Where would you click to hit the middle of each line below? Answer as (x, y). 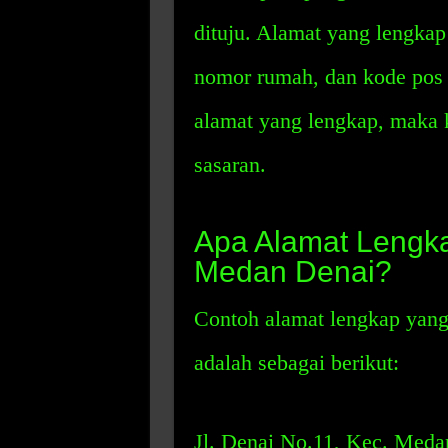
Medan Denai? (292, 271)
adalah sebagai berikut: (296, 362)
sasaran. (229, 164)
